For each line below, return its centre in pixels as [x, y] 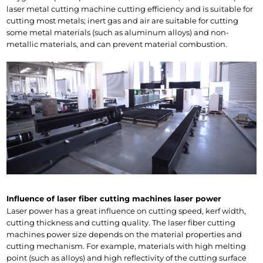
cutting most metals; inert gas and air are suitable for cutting [123, 21]
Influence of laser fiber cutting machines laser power [114, 198]
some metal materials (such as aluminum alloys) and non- [118, 32]
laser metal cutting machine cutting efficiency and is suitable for [130, 9]
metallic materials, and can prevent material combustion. [117, 44]
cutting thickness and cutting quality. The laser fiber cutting [121, 222]
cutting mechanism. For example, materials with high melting [127, 246]
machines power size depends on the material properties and [124, 234]
